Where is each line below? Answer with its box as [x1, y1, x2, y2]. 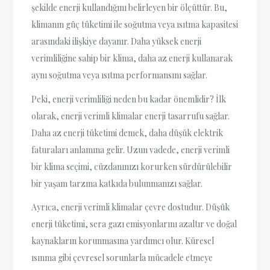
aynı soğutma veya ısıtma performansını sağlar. [31, 69, 208, 81]
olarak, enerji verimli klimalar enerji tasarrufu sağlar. [31, 110, 230, 122]
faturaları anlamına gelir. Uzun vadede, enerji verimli [31, 143, 230, 155]
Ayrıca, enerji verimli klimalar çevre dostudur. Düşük [31, 201, 230, 213]
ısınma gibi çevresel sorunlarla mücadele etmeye [31, 251, 213, 263]
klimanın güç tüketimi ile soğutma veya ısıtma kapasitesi [31, 19, 239, 31]
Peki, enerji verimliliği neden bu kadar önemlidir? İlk [31, 93, 227, 105]
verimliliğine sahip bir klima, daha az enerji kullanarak [31, 52, 233, 64]
